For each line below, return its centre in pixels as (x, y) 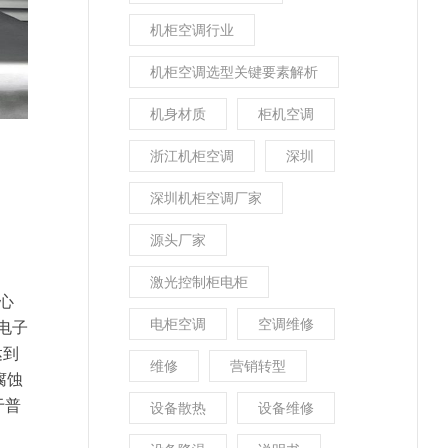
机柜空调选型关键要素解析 (234, 71)
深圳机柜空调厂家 (206, 197)
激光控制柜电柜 (199, 281)
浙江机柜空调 (192, 155)
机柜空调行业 (192, 29)
